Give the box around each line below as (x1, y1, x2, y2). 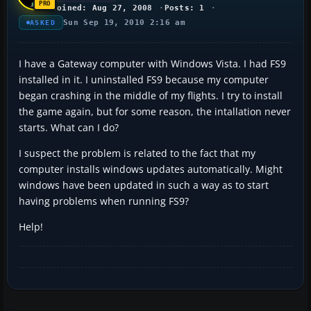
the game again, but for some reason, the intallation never (19, 104, 291, 118)
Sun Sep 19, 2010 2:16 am (63, 17, 185, 27)
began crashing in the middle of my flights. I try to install (19, 88, 283, 102)
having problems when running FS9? (19, 194, 189, 208)
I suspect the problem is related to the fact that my (19, 146, 255, 160)
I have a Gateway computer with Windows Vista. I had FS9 (19, 56, 286, 70)
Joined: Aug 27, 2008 (52, 3, 153, 12)
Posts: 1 (164, 3, 205, 12)
